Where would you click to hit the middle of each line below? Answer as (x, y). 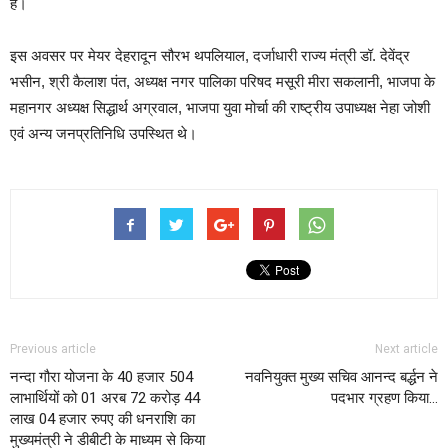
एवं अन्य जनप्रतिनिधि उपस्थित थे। (103, 133)
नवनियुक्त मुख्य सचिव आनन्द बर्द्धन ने (341, 376)
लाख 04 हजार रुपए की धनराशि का (102, 418)
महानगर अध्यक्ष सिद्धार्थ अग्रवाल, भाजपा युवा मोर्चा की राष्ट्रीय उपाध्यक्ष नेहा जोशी (220, 107)
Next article (406, 348)
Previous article (53, 348)
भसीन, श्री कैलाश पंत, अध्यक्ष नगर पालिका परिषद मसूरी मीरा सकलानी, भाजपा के (222, 81)
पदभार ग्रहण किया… (384, 397)
